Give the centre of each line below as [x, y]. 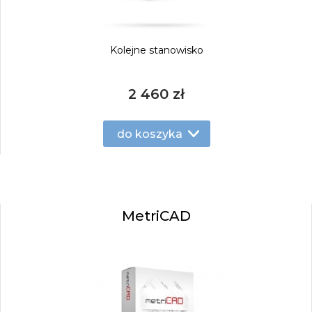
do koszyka [149, 134]
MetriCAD [156, 216]
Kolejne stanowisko [156, 50]
